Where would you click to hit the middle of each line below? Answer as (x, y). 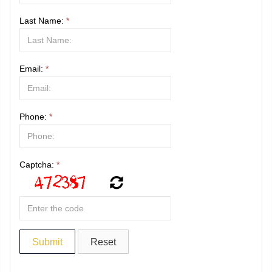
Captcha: (38, 165)
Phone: (34, 117)
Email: (32, 69)
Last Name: (43, 21)
